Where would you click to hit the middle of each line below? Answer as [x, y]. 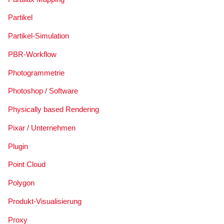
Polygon [21, 183]
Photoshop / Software [43, 91]
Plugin [18, 146]
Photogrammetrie [36, 72]
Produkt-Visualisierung [44, 201]
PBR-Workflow [32, 54]
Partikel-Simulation [38, 36]
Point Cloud [26, 164]
